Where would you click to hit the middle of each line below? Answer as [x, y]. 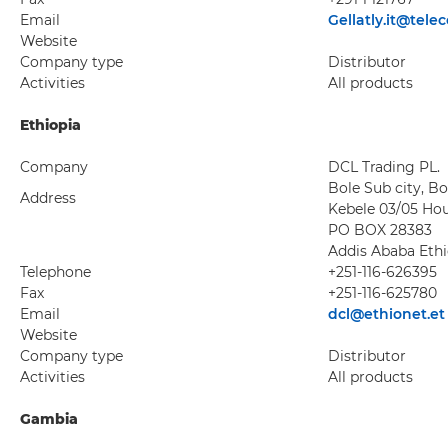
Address [48, 198]
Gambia [49, 419]
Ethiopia [50, 125]
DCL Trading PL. [384, 167]
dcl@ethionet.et [386, 314]
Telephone [55, 272]
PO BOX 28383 [380, 230]
